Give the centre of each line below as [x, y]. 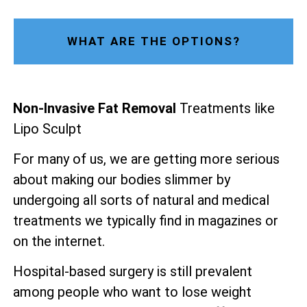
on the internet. [59, 241]
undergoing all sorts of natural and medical [141, 200]
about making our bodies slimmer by [122, 179]
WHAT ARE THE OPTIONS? [153, 41]
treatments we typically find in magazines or [146, 220]
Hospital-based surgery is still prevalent [133, 272]
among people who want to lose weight [132, 292]
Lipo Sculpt [47, 128]
